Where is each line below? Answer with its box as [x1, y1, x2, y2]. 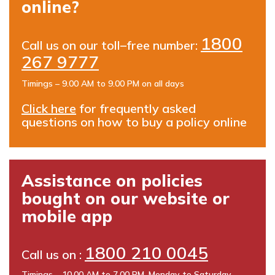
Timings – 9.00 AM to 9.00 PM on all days [21, 78, 184, 89]
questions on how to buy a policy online [21, 114, 247, 130]
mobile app [21, 206, 112, 227]
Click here [21, 101, 76, 116]
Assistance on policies [21, 170, 203, 191]
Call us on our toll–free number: [21, 37, 201, 53]
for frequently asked [76, 101, 196, 116]
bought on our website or [21, 188, 230, 209]
